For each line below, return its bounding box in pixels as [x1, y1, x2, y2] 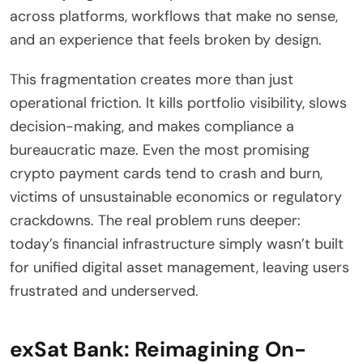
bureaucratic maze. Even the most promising [10, 139, 310, 160]
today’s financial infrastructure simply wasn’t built [10, 233, 344, 254]
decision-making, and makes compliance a [10, 116, 294, 136]
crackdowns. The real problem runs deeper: [10, 210, 301, 230]
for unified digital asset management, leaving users [10, 257, 349, 277]
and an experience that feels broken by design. [10, 29, 322, 49]
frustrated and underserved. [10, 280, 199, 301]
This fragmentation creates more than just [10, 69, 293, 89]
